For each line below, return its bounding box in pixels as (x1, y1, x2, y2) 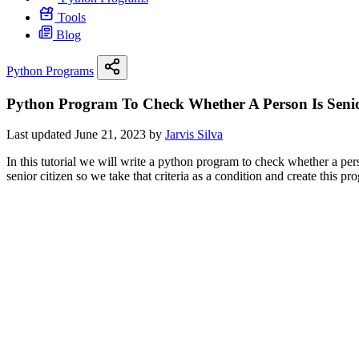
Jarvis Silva (165, 127, 223, 142)
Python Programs (6, 64, 94, 78)
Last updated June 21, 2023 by (6, 127, 165, 142)
